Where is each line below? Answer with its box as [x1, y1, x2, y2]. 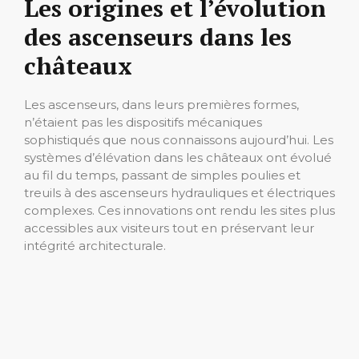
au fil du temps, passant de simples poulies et [24, 167, 301, 183]
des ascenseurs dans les [24, 20, 292, 53]
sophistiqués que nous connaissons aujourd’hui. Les [24, 131, 333, 147]
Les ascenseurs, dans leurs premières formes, [24, 96, 299, 112]
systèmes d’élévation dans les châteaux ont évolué [24, 149, 332, 165]
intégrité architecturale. [24, 237, 166, 253]
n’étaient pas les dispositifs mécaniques [24, 114, 262, 130]
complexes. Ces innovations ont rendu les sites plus [24, 202, 335, 218]
